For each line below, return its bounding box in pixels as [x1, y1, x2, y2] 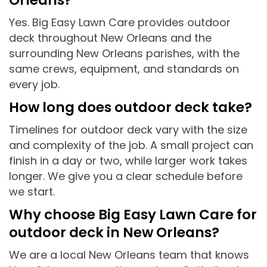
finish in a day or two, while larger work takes [9, 153, 247, 168]
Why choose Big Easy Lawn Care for [9, 204, 257, 224]
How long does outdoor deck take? [9, 97, 252, 117]
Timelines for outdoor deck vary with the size [9, 122, 247, 137]
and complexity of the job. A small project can [9, 137, 253, 153]
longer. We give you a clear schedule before [9, 168, 243, 184]
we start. [9, 184, 55, 199]
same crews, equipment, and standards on [9, 61, 239, 76]
